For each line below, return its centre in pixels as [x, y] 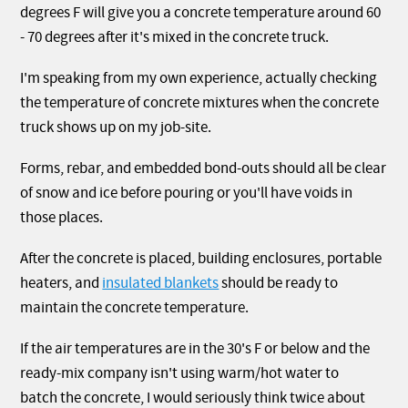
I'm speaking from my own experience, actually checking [199, 79]
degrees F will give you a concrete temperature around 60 [201, 13]
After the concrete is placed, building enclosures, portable [201, 259]
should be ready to [279, 284]
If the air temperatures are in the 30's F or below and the [195, 349]
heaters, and [61, 284]
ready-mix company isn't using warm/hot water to [180, 374]
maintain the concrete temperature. [135, 308]
